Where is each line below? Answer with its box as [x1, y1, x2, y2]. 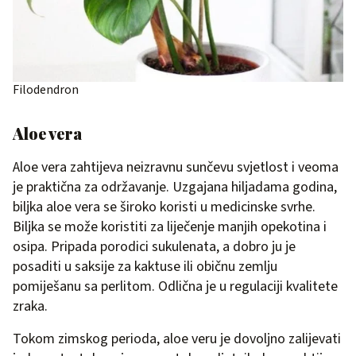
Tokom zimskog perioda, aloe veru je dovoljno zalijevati [13, 328, 341, 349]
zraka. [13, 296, 48, 316]
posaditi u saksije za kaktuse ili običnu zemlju [13, 256, 277, 277]
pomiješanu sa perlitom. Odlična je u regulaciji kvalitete [13, 276, 338, 296]
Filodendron [13, 80, 79, 99]
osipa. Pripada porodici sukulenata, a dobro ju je [13, 236, 296, 257]
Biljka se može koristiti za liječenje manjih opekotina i [13, 216, 327, 237]
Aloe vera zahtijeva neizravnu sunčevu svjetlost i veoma [13, 157, 339, 177]
